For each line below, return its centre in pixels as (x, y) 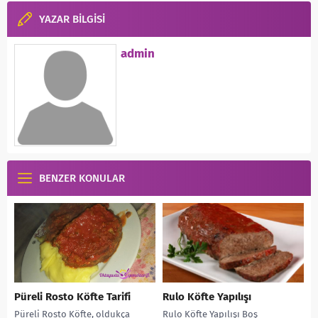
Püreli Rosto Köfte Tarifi (72, 297)
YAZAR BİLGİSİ (72, 20)
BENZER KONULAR (82, 179)
